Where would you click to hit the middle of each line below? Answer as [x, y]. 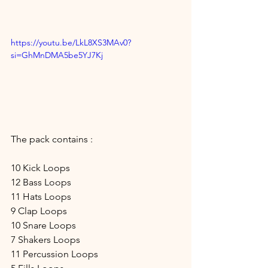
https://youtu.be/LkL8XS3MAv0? [71, 43]
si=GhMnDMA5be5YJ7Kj [57, 55]
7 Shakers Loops [45, 240]
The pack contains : [52, 139]
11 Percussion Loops [54, 254]
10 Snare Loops [43, 226]
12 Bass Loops [41, 182]
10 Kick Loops [40, 168]
